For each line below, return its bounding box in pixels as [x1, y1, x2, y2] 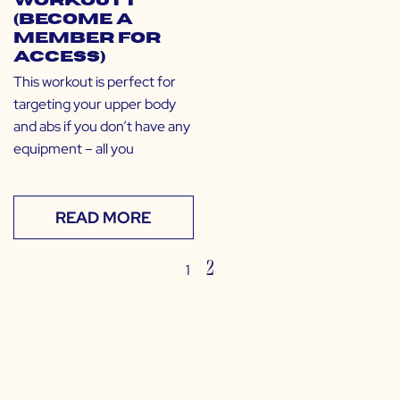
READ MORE [55, 207, 152, 229]
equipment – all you [13, 139, 134, 159]
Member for [13, 31, 161, 46]
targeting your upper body [13, 95, 176, 114]
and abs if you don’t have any [13, 117, 190, 137]
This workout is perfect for [13, 72, 176, 92]
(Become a [13, 12, 133, 28]
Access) [13, 50, 105, 65]
